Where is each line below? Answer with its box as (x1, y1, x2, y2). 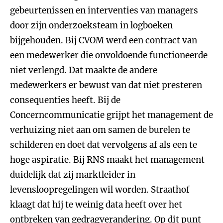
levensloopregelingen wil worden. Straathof (10, 184, 190, 195)
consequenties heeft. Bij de (10, 95, 120, 106)
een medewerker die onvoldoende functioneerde (10, 50, 208, 61)
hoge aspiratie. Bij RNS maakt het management (10, 154, 205, 165)
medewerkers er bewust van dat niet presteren (10, 80, 202, 91)
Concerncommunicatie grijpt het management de (10, 110, 213, 120)
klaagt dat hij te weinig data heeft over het (10, 199, 182, 210)
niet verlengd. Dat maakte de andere (10, 65, 157, 76)
